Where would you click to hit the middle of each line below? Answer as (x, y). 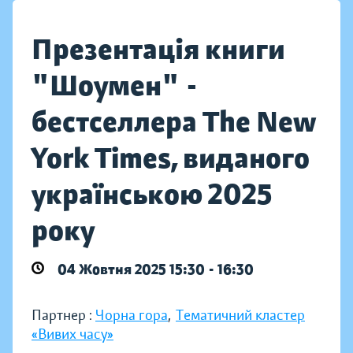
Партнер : (63, 315)
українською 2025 (152, 194)
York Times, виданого (171, 158)
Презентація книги (158, 49)
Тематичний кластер (240, 315)
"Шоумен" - (115, 85)
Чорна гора (132, 315)
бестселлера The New (174, 122)
